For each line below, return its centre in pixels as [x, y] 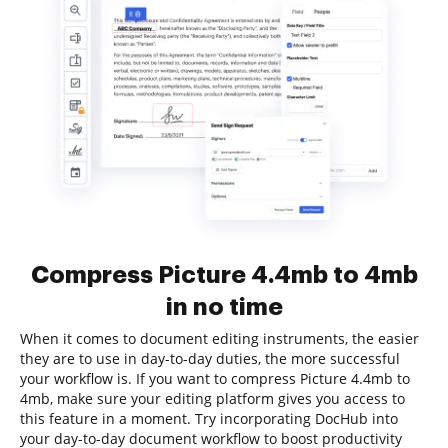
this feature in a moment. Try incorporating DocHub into [209, 418]
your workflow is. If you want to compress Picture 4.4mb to [215, 378]
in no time [224, 307]
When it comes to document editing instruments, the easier [219, 338]
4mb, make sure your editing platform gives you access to [212, 398]
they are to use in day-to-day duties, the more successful [210, 358]
